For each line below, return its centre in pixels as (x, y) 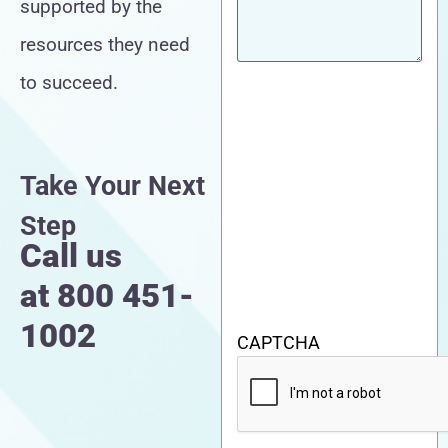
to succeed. (69, 82)
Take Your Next (112, 186)
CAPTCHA (278, 342)
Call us (71, 256)
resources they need (105, 44)
